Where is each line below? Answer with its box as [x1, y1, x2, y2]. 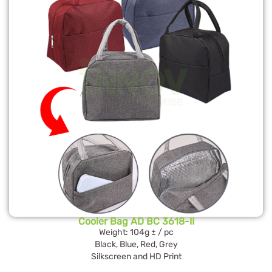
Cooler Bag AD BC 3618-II [78, 216, 194, 228]
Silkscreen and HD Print [90, 251, 182, 262]
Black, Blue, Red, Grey [94, 239, 178, 250]
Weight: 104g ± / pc [98, 227, 174, 238]
